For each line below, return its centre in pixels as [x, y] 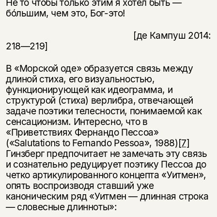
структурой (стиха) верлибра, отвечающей [100, 100]
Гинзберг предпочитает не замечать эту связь [106, 153]
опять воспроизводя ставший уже [80, 185]
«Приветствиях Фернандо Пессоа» [82, 132]
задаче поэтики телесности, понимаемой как [104, 111]
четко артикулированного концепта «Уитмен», [106, 175]
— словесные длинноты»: [61, 207]
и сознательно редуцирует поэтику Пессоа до [106, 164]
